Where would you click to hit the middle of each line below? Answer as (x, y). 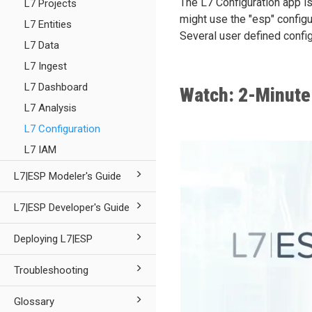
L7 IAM (40, 150)
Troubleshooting (51, 270)
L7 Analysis (50, 108)
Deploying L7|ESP (53, 239)
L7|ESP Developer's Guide (72, 208)
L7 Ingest (46, 66)
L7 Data (42, 45)
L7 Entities (48, 24)
